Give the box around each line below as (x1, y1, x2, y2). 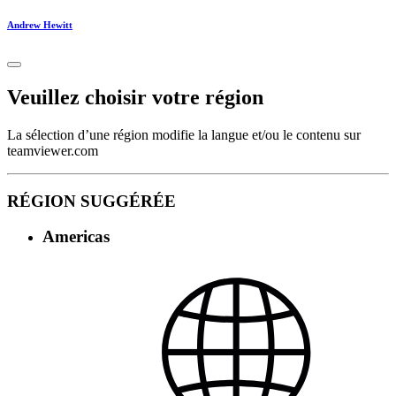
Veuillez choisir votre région (7, 85, 263, 109)
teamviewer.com (7, 142, 98, 158)
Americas (42, 227, 110, 247)
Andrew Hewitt (7, 19, 72, 31)
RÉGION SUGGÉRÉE (7, 191, 176, 210)
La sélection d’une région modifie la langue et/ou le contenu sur (7, 126, 361, 142)
